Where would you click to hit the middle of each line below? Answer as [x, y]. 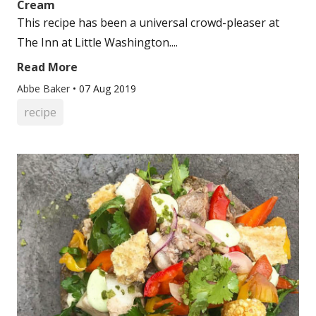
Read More [47, 67]
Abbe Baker [45, 89]
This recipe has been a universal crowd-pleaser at [148, 23]
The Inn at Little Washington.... [97, 42]
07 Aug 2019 [108, 89]
